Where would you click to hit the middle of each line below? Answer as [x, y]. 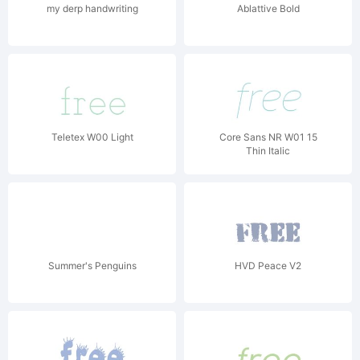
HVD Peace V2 [268, 266]
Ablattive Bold [268, 8]
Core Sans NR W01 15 [268, 137]
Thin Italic [268, 151]
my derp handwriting [92, 8]
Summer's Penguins [92, 266]
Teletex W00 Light [92, 137]
